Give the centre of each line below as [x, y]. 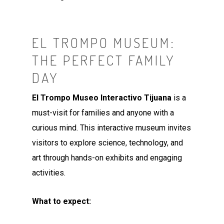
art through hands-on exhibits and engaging [107, 157]
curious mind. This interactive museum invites [112, 127]
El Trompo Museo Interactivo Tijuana [102, 97]
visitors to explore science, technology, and [108, 142]
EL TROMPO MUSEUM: [104, 42]
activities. [49, 172]
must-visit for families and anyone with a [103, 112]
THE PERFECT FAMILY [104, 60]
